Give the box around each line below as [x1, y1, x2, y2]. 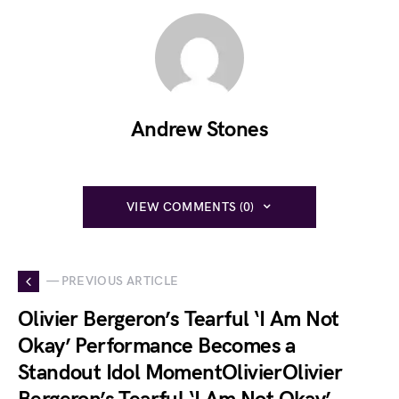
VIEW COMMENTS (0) [126, 199, 255, 215]
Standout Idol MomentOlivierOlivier [18, 359, 343, 386]
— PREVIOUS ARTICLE [46, 273, 179, 289]
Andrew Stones [130, 116, 269, 142]
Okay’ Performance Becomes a [18, 332, 296, 359]
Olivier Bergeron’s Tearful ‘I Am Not [18, 305, 339, 332]
